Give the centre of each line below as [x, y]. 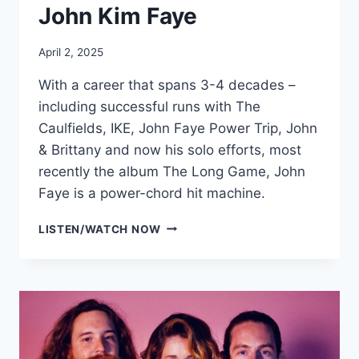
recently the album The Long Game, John [172, 171]
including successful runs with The [149, 106]
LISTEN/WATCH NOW [100, 229]
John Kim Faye [118, 16]
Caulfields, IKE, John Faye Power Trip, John [178, 128]
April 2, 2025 [71, 52]
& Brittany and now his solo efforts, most [170, 149]
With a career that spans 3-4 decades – [167, 85]
